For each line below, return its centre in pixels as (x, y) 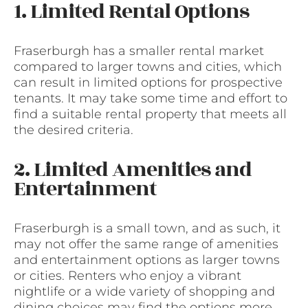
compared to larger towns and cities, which (148, 67)
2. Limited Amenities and (133, 170)
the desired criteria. (74, 130)
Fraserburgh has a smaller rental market (139, 51)
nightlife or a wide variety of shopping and (144, 292)
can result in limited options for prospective (148, 83)
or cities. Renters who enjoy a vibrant (128, 276)
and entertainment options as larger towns (147, 260)
